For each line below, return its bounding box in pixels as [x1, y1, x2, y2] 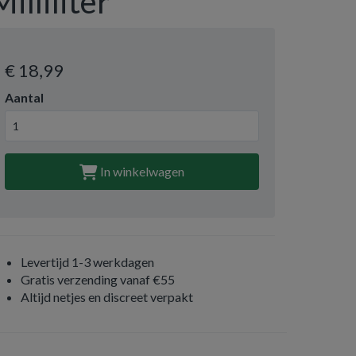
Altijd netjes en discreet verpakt [21, 289, 193, 304]
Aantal [5, 90, 44, 105]
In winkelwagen [98, 164, 184, 179]
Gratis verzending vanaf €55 [21, 272, 175, 287]
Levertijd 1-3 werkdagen [21, 254, 154, 269]
